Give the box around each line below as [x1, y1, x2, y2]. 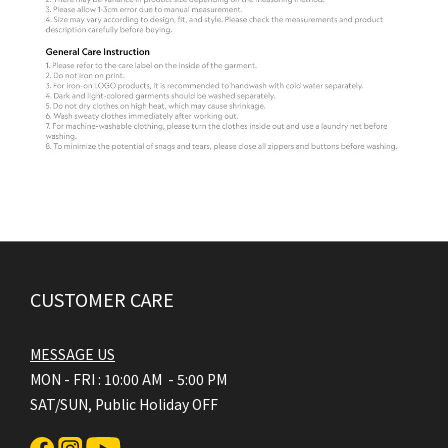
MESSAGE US [30, 344, 115, 365]
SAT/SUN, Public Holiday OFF [30, 394, 218, 415]
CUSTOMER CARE [30, 286, 174, 313]
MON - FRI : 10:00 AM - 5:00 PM [30, 369, 230, 390]
